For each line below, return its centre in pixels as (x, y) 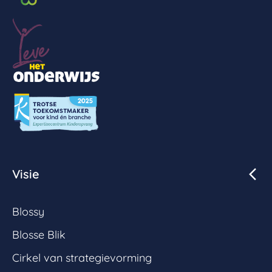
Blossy (28, 212)
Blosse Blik (39, 235)
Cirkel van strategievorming (82, 258)
